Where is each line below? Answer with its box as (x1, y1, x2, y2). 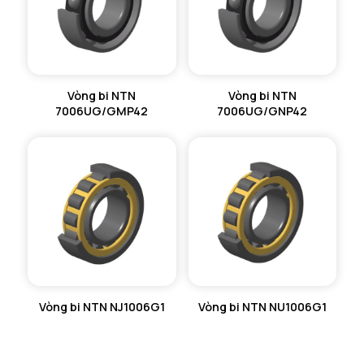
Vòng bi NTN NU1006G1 (197, 298, 327, 314)
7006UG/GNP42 (217, 103, 308, 119)
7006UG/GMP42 (55, 103, 149, 119)
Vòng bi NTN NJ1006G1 (38, 298, 165, 314)
